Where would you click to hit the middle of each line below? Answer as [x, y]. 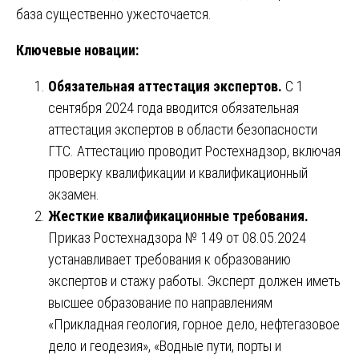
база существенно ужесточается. [114, 14]
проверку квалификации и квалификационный [178, 173]
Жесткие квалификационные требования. [178, 216]
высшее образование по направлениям [160, 303]
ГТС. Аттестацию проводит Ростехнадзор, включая [194, 151]
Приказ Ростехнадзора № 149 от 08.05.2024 [177, 238]
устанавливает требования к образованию [169, 260]
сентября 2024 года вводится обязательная [173, 108]
